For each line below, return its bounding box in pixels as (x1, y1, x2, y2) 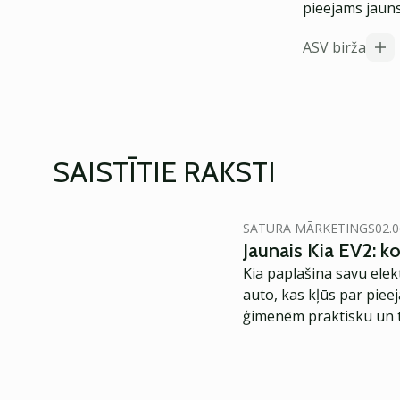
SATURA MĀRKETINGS (243, 220, 375, 237)
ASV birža (303, 37, 366, 57)
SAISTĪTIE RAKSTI (53, 154, 276, 189)
